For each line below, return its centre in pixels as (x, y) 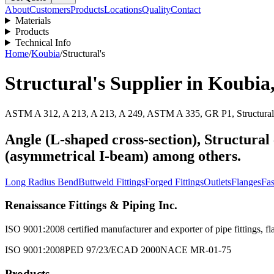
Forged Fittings (174, 182)
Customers (50, 9)
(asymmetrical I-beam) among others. (123, 156)
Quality (156, 9)
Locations (123, 9)
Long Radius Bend (42, 182)
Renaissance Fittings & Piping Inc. (91, 206)
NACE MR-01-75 (196, 250)
